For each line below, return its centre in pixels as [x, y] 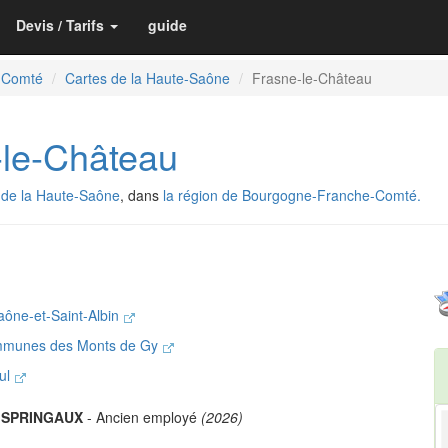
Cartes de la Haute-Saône [147, 78]
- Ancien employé [142, 416]
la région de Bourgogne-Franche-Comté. [292, 195]
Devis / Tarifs [60, 25]
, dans [141, 195]
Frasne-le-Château [312, 78]
